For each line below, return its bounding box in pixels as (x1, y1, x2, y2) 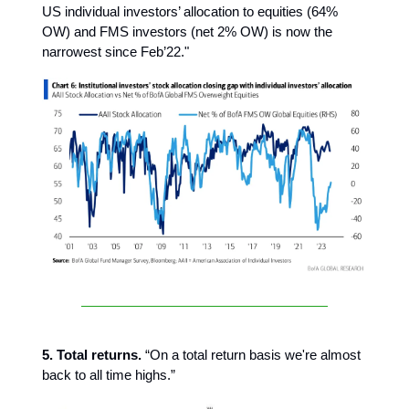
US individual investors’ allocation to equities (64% (42, 3, 338, 19)
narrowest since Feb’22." (42, 43, 189, 59)
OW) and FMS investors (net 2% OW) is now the (42, 23, 332, 39)
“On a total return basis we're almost (142, 346, 361, 362)
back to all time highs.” (42, 366, 175, 383)
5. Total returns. (42, 346, 142, 362)
